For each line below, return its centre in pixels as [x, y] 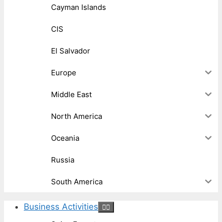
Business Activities [61, 207]
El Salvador [71, 51]
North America [77, 116]
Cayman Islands [79, 7]
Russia [63, 160]
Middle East [71, 94]
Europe [64, 72]
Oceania [65, 138]
